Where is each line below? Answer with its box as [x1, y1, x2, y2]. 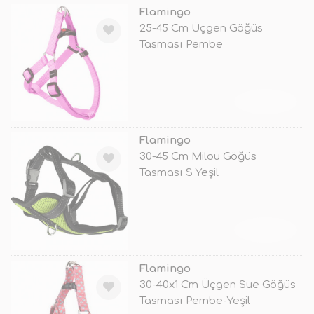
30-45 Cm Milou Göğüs [139, 150, 257, 163]
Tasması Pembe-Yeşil [139, 294, 250, 307]
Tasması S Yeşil [139, 166, 219, 179]
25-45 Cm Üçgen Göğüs [139, 22, 263, 34]
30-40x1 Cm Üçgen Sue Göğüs [139, 278, 296, 291]
